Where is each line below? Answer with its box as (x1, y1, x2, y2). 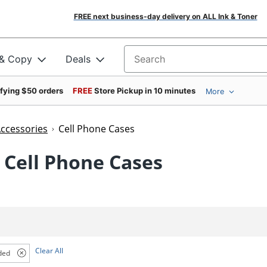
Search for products (124, 57, 215, 69)
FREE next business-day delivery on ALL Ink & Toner (73, 12, 257, 21)
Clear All (35, 245, 64, 256)
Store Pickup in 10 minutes (94, 86, 195, 95)
